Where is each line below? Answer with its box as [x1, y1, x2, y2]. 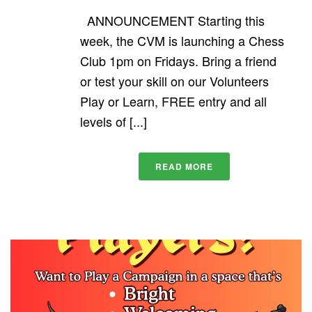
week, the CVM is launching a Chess [80, 31, 284, 50]
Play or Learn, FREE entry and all [80, 92, 267, 111]
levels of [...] [80, 112, 147, 131]
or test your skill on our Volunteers [80, 72, 269, 91]
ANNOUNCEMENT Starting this [80, 11, 265, 30]
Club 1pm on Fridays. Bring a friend [80, 52, 276, 70]
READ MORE [155, 160, 213, 173]
